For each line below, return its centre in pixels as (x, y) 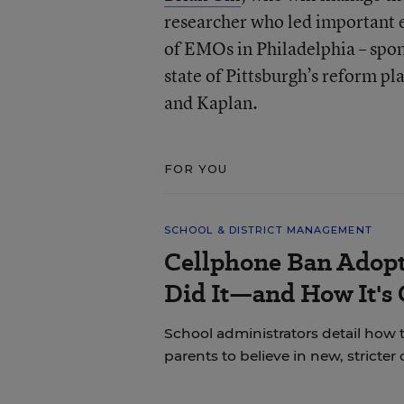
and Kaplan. (211, 102)
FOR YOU (196, 169)
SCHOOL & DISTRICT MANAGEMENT (268, 230)
